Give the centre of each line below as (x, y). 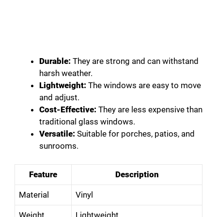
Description (137, 175)
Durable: (55, 61)
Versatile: (57, 133)
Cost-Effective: (68, 109)
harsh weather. (66, 73)
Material (34, 195)
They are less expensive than (149, 109)
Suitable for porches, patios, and (135, 133)
